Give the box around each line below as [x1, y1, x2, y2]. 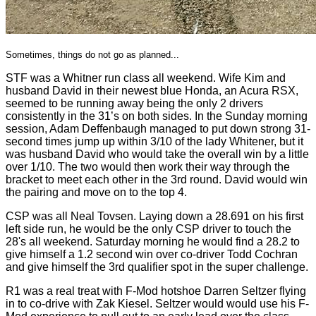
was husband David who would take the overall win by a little [6, 148, 309, 160]
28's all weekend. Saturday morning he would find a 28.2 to [6, 236, 300, 248]
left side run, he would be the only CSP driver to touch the [6, 223, 291, 235]
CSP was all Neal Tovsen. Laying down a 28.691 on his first [6, 210, 303, 222]
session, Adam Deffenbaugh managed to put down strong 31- [6, 123, 310, 135]
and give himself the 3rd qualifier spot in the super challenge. [6, 261, 308, 273]
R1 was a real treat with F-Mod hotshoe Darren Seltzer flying [6, 285, 306, 297]
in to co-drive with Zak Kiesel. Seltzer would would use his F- [6, 298, 309, 310]
